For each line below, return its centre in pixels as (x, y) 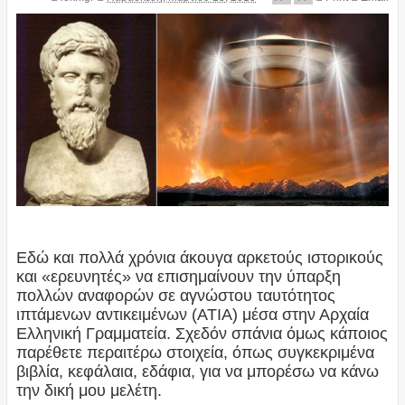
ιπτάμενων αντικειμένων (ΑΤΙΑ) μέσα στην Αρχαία (192, 314)
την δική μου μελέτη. (89, 390)
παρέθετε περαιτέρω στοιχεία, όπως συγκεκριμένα (195, 352)
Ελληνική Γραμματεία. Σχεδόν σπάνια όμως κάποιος (202, 333)
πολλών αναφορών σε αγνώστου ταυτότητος (175, 295)
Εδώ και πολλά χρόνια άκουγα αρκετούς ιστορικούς (199, 257)
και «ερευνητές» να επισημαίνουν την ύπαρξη (178, 276)
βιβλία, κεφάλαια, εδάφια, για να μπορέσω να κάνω (197, 371)
